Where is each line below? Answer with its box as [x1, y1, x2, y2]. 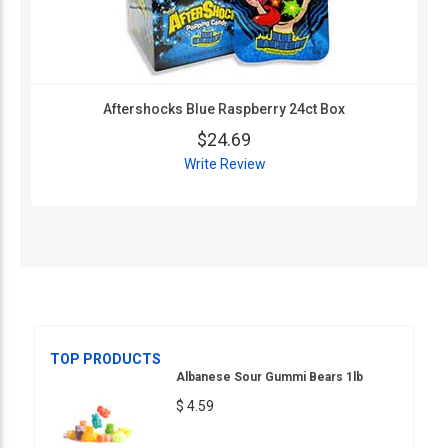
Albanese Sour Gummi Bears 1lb [176, 369, 363, 384]
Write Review [184, 155, 267, 172]
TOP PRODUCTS [50, 350, 161, 367]
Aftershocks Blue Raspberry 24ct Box [102, 100, 345, 117]
